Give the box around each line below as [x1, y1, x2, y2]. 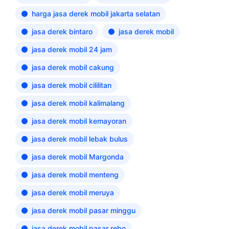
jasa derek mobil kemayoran [32, 117, 126, 125]
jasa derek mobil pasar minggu [32, 206, 135, 215]
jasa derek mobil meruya [32, 188, 114, 197]
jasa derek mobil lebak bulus [32, 134, 128, 143]
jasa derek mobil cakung [32, 63, 114, 72]
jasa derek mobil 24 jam [32, 45, 112, 54]
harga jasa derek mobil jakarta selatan [32, 9, 160, 18]
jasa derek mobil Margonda [32, 152, 124, 161]
